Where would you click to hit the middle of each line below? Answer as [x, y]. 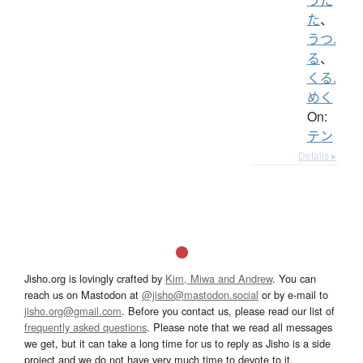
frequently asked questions [85, 327]
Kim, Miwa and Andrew [219, 278]
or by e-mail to [293, 294]
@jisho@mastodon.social [200, 294]
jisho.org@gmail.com [73, 310]
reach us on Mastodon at [83, 294]
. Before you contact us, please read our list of [228, 310]
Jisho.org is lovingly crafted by [95, 278]
